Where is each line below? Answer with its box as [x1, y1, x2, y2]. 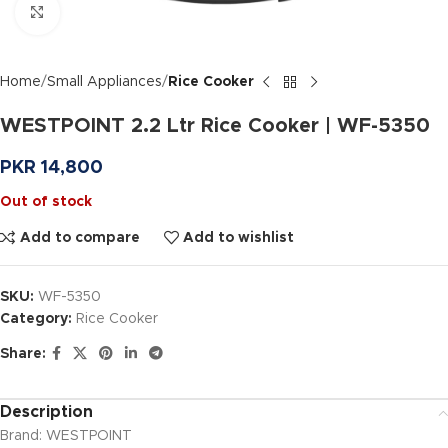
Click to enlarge [59, 5, 166, 19]
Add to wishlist [183, 230, 295, 245]
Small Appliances [47, 75, 162, 89]
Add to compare [19, 230, 140, 245]
